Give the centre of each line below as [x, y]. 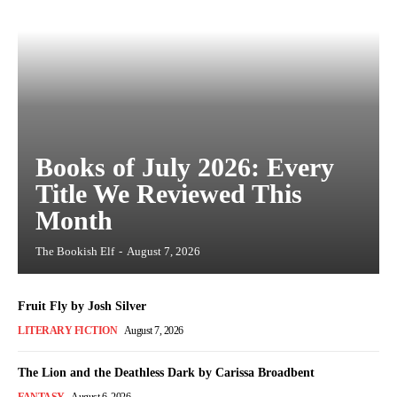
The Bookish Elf [75, 252]
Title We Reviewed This [169, 194]
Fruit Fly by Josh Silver [82, 307]
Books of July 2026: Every [185, 167]
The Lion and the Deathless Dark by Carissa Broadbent [166, 373]
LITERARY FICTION [67, 331]
